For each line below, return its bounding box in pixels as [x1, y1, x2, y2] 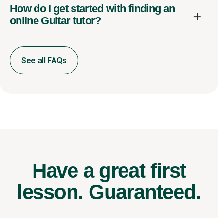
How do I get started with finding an [10, 2, 175, 15]
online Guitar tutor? [10, 15, 101, 27]
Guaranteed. [88, 181, 201, 204]
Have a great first [32, 159, 186, 182]
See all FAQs [21, 55, 67, 66]
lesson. [17, 181, 89, 204]
